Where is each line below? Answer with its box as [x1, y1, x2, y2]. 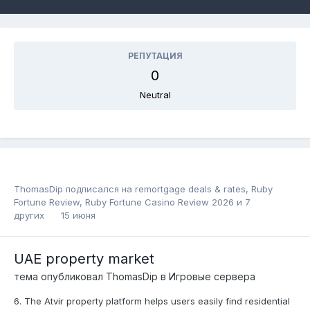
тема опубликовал [14, 271, 106, 282]
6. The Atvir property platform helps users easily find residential [14, 295, 290, 307]
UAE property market [14, 250, 154, 267]
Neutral [139, 89, 171, 100]
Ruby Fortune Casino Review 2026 [85, 197, 234, 208]
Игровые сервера [169, 271, 255, 282]
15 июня [61, 210, 95, 221]
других [14, 210, 44, 221]
